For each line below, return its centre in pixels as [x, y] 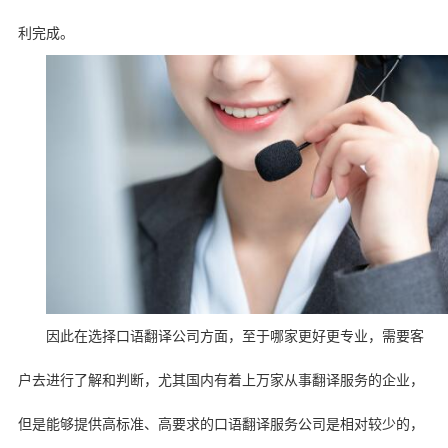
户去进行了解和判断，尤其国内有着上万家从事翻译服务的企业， [220, 380]
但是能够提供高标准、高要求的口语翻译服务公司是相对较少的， [220, 424]
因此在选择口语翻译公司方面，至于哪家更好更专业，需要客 [234, 336]
